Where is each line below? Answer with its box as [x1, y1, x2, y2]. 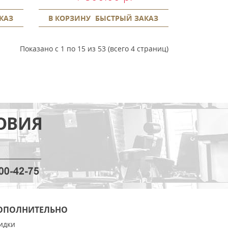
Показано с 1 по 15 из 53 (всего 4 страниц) [20, 43, 168, 53]
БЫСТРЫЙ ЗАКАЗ [95, 13, 159, 23]
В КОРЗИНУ [48, 13, 91, 23]
